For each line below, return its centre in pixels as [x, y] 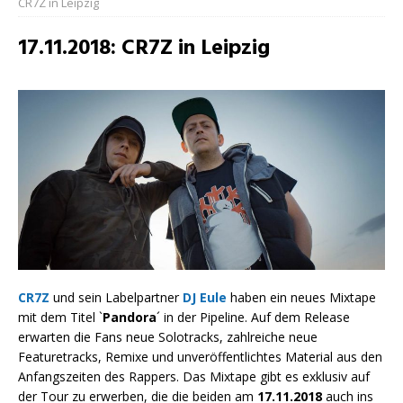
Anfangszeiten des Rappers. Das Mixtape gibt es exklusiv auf [194, 377]
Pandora [130, 318]
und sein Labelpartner [116, 298]
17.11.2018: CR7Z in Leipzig [144, 49]
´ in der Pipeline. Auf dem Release [253, 318]
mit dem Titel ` [60, 318]
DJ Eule [205, 298]
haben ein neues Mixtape [301, 298]
